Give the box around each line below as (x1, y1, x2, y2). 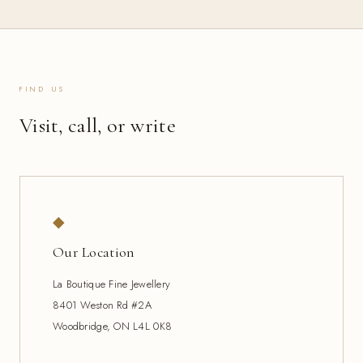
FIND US (19, 83, 66, 94)
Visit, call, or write (19, 112, 176, 138)
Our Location (53, 243, 135, 261)
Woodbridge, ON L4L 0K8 (53, 318, 173, 334)
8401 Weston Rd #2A (53, 297, 152, 313)
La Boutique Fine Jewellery (53, 275, 171, 292)
